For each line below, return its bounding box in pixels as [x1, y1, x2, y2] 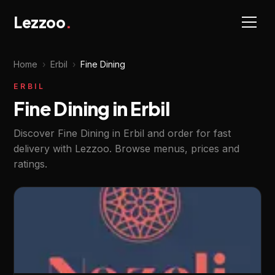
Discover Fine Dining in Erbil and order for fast [14, 127, 231, 139]
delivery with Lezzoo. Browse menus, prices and [14, 142, 240, 155]
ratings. [14, 158, 48, 170]
